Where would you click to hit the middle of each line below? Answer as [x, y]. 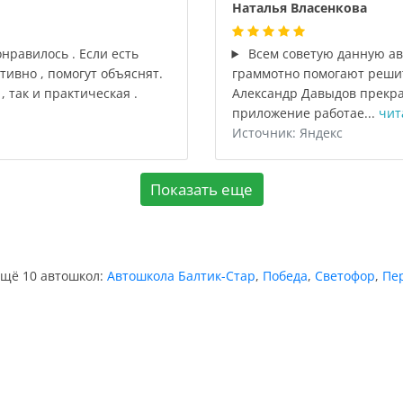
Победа [285, 276]
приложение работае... [305, 113]
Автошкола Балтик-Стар [181, 276]
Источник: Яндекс [287, 133]
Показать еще [201, 189]
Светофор [345, 276]
